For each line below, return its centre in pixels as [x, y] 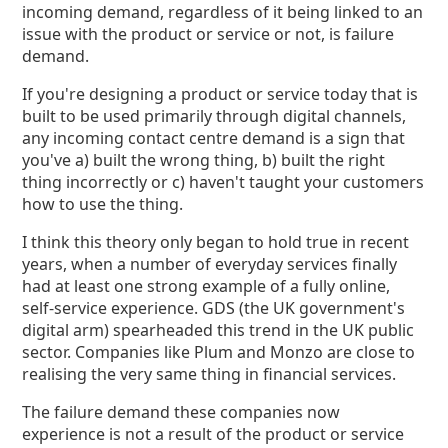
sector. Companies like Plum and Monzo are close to [219, 352]
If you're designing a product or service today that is [220, 94]
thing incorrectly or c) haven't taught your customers [223, 182]
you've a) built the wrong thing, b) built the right [204, 160]
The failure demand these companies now [181, 412]
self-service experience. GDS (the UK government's [214, 308]
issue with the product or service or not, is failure [208, 34]
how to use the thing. [103, 204]
